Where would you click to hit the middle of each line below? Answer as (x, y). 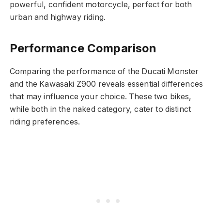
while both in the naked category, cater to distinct (101, 109)
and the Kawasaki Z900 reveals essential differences (107, 84)
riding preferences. (45, 122)
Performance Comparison (83, 48)
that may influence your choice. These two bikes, (101, 96)
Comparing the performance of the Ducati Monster (104, 71)
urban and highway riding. (58, 17)
